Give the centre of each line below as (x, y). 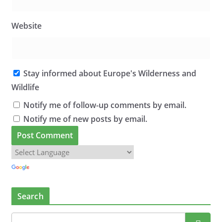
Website (26, 26)
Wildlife (25, 87)
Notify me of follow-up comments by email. (105, 105)
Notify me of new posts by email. (85, 119)
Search (30, 196)
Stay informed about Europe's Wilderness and (109, 73)
